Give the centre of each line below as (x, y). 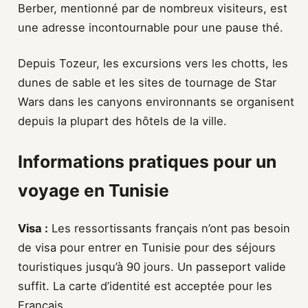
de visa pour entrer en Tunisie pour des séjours (147, 248)
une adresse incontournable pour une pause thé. (151, 28)
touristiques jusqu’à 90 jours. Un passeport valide (152, 267)
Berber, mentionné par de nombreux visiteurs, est (153, 9)
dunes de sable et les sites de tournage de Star (147, 83)
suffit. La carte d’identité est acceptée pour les (145, 286)
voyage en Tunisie (93, 191)
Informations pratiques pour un (147, 162)
